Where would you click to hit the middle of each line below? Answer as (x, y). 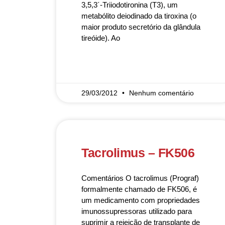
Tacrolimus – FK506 (138, 153)
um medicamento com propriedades (141, 200)
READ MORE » (102, 67)
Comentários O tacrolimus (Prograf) (140, 178)
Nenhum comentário (161, 93)
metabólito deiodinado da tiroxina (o (139, 16)
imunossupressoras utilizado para (137, 211)
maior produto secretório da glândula (141, 27)
